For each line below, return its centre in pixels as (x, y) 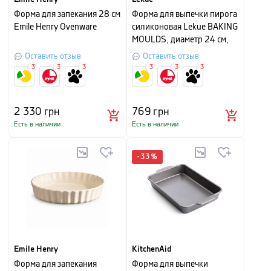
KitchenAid (152, 249)
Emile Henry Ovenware (55, 27)
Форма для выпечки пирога (184, 15)
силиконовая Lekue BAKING (185, 27)
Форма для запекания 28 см (67, 15)
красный (148, 53)
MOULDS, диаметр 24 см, (180, 40)
